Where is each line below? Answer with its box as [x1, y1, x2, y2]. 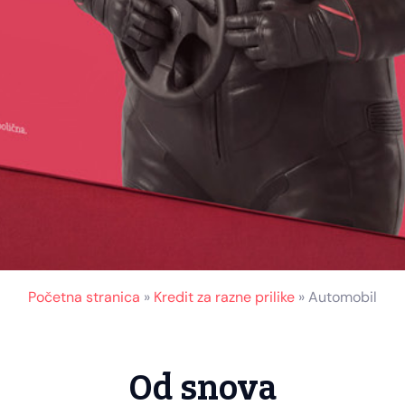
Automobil [308, 287, 377, 307]
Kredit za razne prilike [154, 287, 295, 307]
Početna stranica [28, 287, 140, 307]
